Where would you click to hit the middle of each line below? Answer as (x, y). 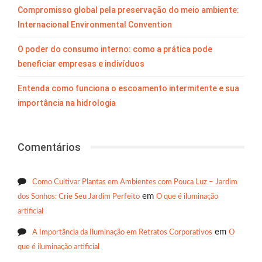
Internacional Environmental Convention (95, 24)
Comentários (49, 147)
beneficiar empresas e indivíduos (81, 63)
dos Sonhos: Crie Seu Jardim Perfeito (79, 197)
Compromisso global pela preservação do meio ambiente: (128, 10)
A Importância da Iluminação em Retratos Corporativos (122, 233)
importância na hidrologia (67, 103)
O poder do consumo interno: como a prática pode (115, 49)
